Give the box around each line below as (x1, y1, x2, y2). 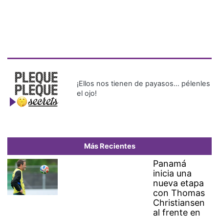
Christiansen (153, 197, 205, 208)
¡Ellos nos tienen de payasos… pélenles (77, 79, 211, 88)
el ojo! (77, 89, 97, 98)
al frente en (153, 207, 201, 218)
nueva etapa (153, 178, 204, 189)
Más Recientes (84, 142, 135, 151)
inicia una (153, 168, 192, 179)
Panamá (153, 158, 187, 169)
